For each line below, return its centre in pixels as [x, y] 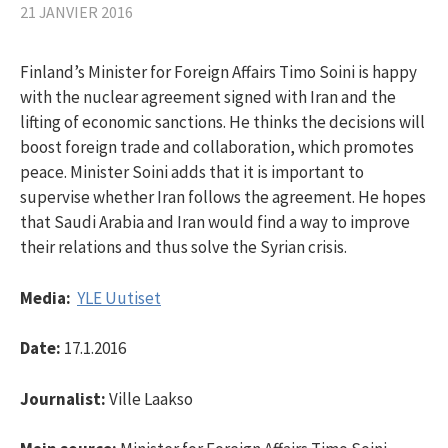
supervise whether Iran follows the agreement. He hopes [223, 197]
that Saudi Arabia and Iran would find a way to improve [215, 222]
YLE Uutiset [119, 297]
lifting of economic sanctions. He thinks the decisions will [222, 122]
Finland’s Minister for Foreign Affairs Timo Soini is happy [218, 72]
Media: [45, 297]
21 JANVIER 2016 [76, 12]
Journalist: [63, 398]
